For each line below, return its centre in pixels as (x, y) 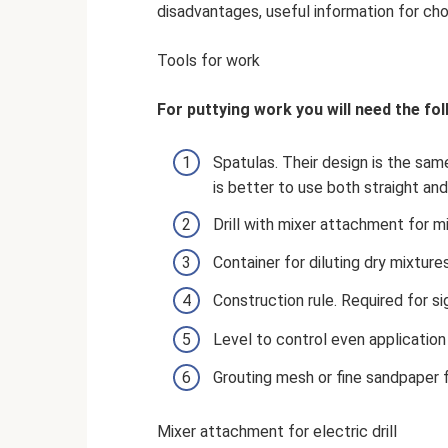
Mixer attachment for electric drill (277, 431)
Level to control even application (329, 339)
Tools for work (208, 60)
